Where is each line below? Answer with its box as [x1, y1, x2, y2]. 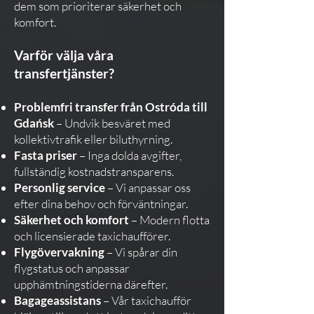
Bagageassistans [14, 293, 101, 308]
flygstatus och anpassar [14, 261, 130, 275]
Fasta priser [14, 148, 77, 163]
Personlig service [14, 180, 105, 195]
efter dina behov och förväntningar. [14, 196, 188, 211]
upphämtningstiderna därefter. [14, 277, 168, 292]
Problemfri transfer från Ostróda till [14, 100, 207, 114]
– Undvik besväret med [54, 116, 170, 130]
